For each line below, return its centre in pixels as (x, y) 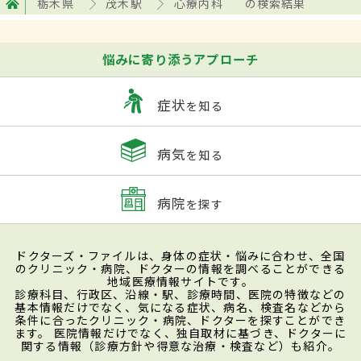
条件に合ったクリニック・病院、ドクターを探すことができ (180, 320)
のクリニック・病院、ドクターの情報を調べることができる (180, 269)
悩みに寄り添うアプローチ (180, 59)
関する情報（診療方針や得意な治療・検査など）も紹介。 (180, 346)
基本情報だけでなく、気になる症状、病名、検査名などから (180, 307)
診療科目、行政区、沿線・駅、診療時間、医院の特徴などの (180, 295)
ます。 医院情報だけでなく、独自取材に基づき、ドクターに (180, 333)
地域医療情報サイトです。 (180, 282)
